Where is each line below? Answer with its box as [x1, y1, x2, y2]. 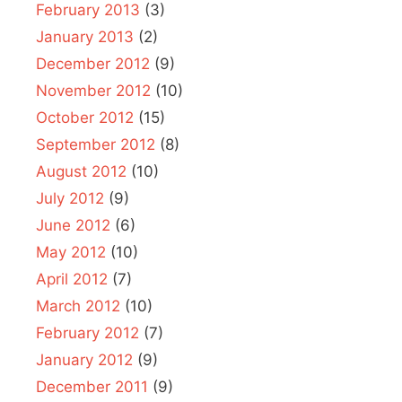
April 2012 [36, 269, 108, 288]
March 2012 [36, 296, 120, 315]
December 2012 [36, 54, 150, 73]
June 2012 [36, 215, 110, 234]
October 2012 [36, 108, 134, 127]
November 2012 [36, 81, 151, 100]
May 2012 [36, 242, 106, 261]
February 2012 [36, 323, 139, 342]
